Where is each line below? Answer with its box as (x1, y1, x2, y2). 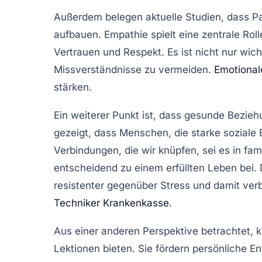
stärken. (54, 81, 92, 93)
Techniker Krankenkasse (54, 196, 169, 209)
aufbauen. (54, 28, 104, 40)
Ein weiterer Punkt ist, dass (54, 109, 184, 121)
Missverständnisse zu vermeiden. (54, 63, 214, 75)
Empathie (104, 28, 148, 40)
